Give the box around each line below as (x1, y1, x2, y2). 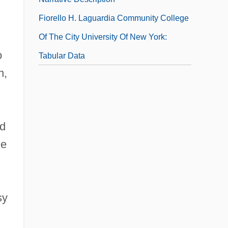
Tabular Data (39, 51, 85, 60)
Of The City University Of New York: (39, 32, 167, 41)
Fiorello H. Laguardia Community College (39, 13, 189, 22)
